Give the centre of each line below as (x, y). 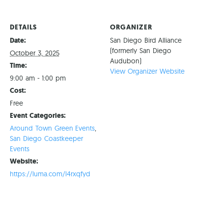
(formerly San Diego (141, 51)
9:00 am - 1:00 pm (38, 78)
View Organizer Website (147, 71)
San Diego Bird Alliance (146, 41)
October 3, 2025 (35, 53)
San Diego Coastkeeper (46, 139)
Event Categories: (38, 116)
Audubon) (126, 61)
